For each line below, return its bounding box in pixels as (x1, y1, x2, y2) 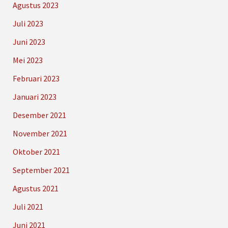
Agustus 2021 (12, 183, 59, 193)
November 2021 (12, 128, 67, 138)
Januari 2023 (12, 91, 56, 102)
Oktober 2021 (12, 146, 60, 157)
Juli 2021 (12, 201, 43, 212)
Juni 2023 (12, 36, 45, 47)
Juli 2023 (12, 18, 43, 28)
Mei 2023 (12, 54, 43, 65)
